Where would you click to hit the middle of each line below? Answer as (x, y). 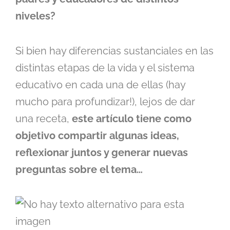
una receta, (42, 119)
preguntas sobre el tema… (79, 170)
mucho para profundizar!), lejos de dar (105, 102)
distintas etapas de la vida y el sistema (105, 68)
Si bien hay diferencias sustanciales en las (114, 51)
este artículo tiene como (130, 119)
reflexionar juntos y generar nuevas (102, 153)
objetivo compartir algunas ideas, (97, 136)
